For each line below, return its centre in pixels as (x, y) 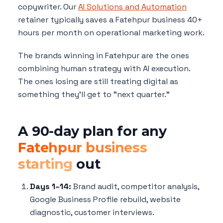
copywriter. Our (48, 6)
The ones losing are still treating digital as (98, 81)
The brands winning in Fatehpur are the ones (104, 55)
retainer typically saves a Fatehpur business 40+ (110, 19)
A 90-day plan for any (92, 131)
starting (45, 164)
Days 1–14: (51, 186)
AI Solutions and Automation (132, 6)
